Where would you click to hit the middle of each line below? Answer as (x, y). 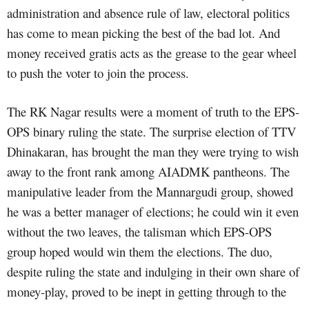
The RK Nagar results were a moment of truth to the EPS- (153, 111)
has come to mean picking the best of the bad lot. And (143, 32)
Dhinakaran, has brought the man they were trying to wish (153, 151)
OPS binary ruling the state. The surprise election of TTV (151, 131)
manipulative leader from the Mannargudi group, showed (150, 191)
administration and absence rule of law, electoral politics (148, 12)
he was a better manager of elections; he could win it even (153, 211)
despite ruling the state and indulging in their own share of (153, 271)
